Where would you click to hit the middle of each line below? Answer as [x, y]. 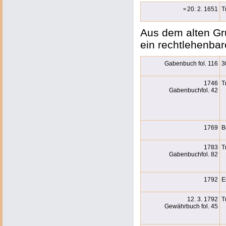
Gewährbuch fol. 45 [191, 206]
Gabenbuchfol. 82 [193, 154]
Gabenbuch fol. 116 [191, 64]
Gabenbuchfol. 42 [193, 90]
